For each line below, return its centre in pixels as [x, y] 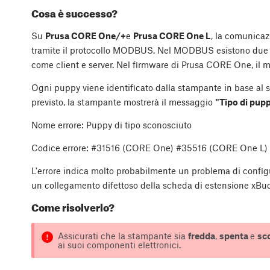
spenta [234, 235]
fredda [201, 235]
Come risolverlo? [74, 208]
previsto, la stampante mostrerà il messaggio [123, 102]
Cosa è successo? [75, 13]
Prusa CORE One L [172, 35]
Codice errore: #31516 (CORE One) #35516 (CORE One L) [149, 147]
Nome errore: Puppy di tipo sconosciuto [111, 124]
